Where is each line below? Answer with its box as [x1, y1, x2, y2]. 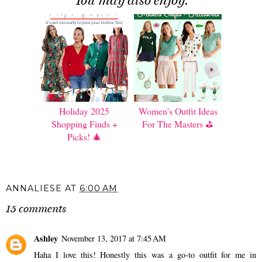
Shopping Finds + [51, 118, 118, 130]
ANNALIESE [6, 182, 62, 194]
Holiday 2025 [59, 105, 109, 118]
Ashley [34, 232, 58, 245]
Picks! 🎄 [67, 130, 102, 143]
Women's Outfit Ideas [138, 105, 218, 118]
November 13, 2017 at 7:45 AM [61, 233, 166, 244]
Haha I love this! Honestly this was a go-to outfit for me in [34, 249, 256, 261]
